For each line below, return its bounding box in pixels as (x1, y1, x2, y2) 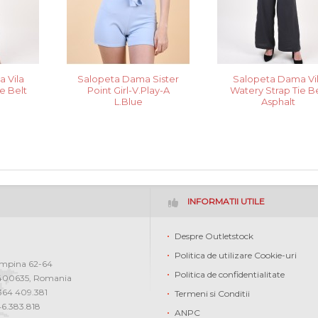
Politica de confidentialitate (174, 269, 285, 280)
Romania (33, 273, 72, 284)
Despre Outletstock (174, 231, 253, 242)
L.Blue (114, 96, 143, 108)
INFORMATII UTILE (187, 196, 265, 207)
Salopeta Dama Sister (77, 73, 180, 85)
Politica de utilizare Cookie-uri (174, 250, 297, 261)
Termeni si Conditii (174, 288, 250, 300)
